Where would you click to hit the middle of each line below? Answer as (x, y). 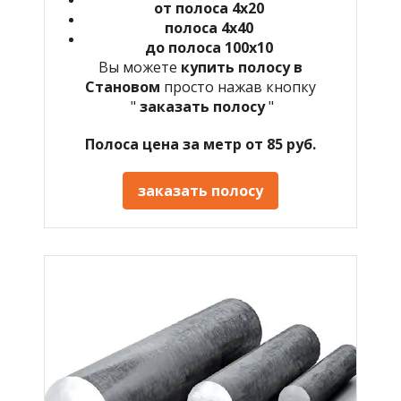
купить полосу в (242, 67)
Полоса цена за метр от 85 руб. (200, 144)
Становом (123, 86)
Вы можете (140, 67)
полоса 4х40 (209, 27)
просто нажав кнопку (238, 86)
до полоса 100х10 (209, 47)
